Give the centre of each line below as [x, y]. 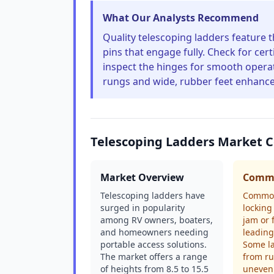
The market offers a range [154, 257]
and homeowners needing [154, 232]
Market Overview [142, 177]
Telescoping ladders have [153, 195]
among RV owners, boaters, [157, 220]
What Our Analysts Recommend [181, 18]
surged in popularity [143, 208]
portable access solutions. [154, 244]
